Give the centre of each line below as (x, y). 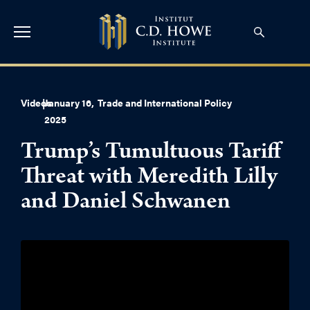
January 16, (70, 102)
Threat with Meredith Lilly (149, 179)
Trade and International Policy (164, 102)
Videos (36, 102)
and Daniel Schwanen (126, 203)
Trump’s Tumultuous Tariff (151, 154)
